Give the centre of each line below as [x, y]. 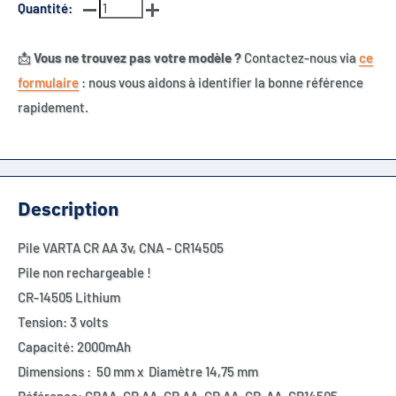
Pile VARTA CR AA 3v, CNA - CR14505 [121, 248]
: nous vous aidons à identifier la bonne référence [221, 82]
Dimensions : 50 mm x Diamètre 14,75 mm [138, 372]
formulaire [48, 82]
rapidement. [53, 107]
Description [69, 209]
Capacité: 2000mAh [74, 347]
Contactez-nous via [300, 57]
